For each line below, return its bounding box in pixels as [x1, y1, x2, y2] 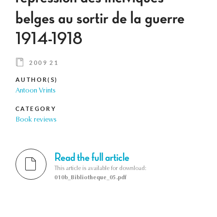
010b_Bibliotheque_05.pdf [54, 174, 126, 181]
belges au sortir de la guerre [15, 10, 185, 28]
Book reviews [15, 117, 57, 124]
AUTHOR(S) [15, 77, 58, 83]
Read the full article [54, 151, 129, 163]
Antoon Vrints [15, 88, 56, 95]
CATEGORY [15, 106, 57, 112]
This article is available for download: [54, 165, 146, 171]
